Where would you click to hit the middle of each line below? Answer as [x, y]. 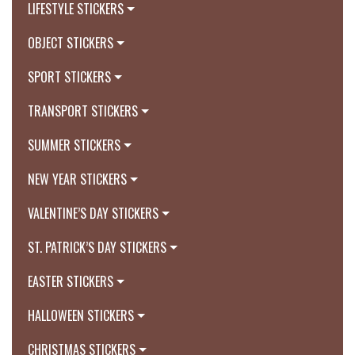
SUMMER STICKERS [74, 145]
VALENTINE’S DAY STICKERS [93, 213]
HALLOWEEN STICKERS [81, 315]
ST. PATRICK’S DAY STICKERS [97, 247]
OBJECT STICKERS [71, 43]
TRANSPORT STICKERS [83, 111]
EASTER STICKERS [71, 281]
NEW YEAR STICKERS [77, 179]
